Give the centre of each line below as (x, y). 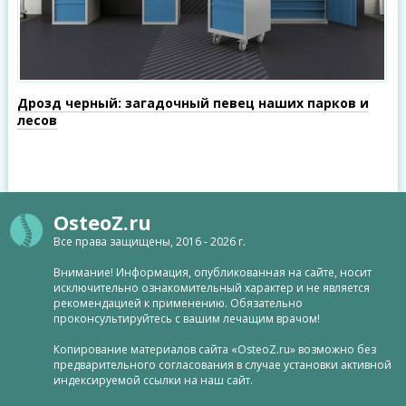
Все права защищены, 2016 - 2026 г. (149, 242)
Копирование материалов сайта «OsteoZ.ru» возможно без (214, 349)
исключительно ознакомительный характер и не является (211, 288)
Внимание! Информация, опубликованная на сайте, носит (212, 272)
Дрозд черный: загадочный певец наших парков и (193, 103)
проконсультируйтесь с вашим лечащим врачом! (186, 319)
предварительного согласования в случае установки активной (222, 365)
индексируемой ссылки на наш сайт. (153, 380)
